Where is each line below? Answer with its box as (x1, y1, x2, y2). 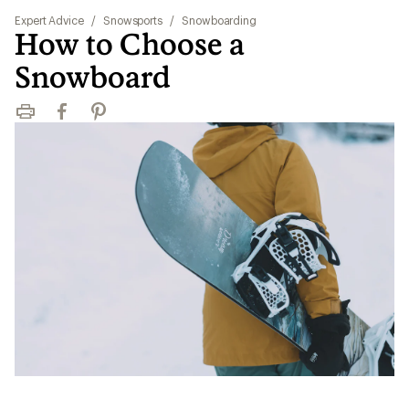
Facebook (50, 110, 118, 129)
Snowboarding (182, 14, 257, 26)
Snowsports (102, 14, 163, 26)
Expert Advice (15, 14, 84, 26)
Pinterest (87, 110, 147, 129)
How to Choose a (15, 26, 245, 61)
